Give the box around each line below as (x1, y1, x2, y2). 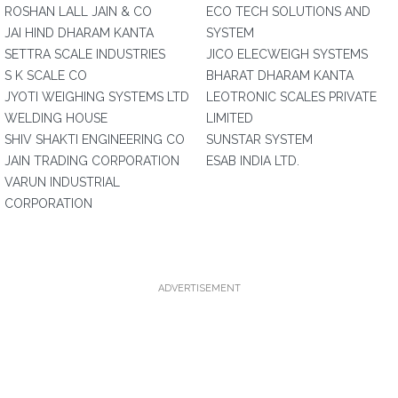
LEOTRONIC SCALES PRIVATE (206, 90, 377, 104)
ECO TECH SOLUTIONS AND (206, 4, 370, 19)
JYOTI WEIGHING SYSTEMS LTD (4, 90, 189, 104)
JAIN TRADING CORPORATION (4, 154, 179, 168)
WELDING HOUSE (4, 111, 107, 125)
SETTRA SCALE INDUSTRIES (4, 47, 165, 61)
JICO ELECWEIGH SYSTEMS (206, 47, 368, 61)
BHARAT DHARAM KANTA (206, 68, 354, 83)
